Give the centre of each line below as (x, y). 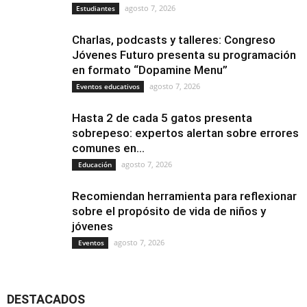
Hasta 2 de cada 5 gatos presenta (162, 118)
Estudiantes (96, 8)
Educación (94, 164)
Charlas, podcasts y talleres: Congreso (174, 40)
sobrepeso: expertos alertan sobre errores (185, 133)
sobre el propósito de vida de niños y (169, 211)
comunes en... (108, 148)
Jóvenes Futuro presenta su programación (184, 55)
